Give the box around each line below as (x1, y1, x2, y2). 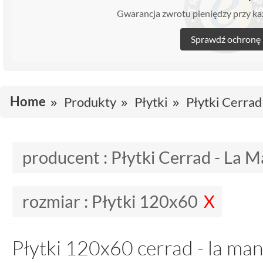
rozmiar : (22, 191, 92, 211)
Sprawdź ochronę (190, 33, 261, 45)
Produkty (64, 93, 116, 110)
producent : (22, 147, 111, 167)
